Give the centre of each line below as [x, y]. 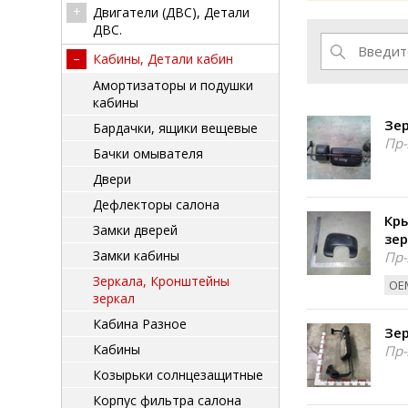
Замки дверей [135, 230]
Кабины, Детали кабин [163, 59]
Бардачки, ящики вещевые [175, 128]
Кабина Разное [140, 324]
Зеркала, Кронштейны [161, 281]
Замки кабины [136, 255]
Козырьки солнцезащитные [178, 375]
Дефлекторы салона [156, 204]
